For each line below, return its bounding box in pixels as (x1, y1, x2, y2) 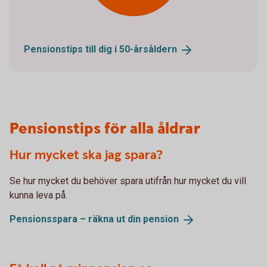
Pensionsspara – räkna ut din (10, 213, 143, 225)
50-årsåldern (119, 44, 177, 55)
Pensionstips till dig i (24, 44, 119, 55)
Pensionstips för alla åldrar (10, 119, 200, 140)
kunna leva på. (10, 190, 67, 201)
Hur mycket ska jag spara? (10, 147, 163, 164)
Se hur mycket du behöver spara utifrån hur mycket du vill (10, 175, 246, 187)
